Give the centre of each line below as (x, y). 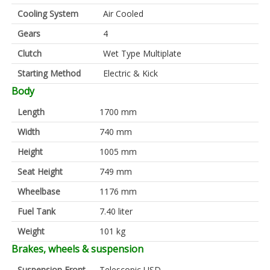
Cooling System (48, 13)
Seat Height (40, 171)
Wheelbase (39, 191)
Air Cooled (123, 13)
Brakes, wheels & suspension (77, 249)
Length (31, 111)
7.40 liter (116, 211)
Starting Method (49, 73)
